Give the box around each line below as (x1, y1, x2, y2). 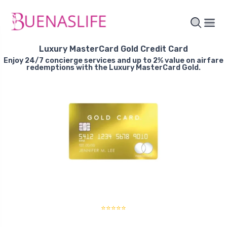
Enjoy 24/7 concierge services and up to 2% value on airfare (4, 56, 223, 65)
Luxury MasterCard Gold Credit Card (39, 44, 188, 54)
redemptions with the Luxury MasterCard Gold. (26, 63, 201, 72)
